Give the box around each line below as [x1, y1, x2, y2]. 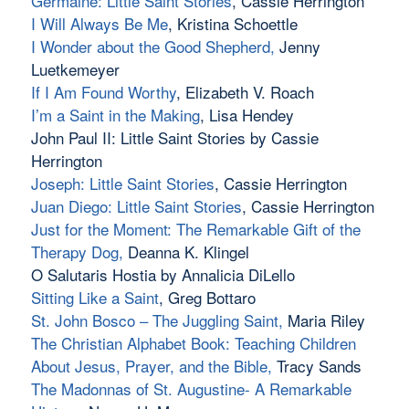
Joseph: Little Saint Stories [30, 172, 215, 195]
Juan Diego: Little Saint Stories [30, 194, 242, 218]
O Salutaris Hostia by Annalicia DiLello [30, 263, 295, 287]
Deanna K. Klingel [122, 240, 249, 264]
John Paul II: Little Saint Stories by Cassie [30, 126, 319, 150]
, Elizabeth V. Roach [175, 80, 314, 104]
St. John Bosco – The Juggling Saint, [30, 309, 283, 332]
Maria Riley [282, 309, 365, 332]
